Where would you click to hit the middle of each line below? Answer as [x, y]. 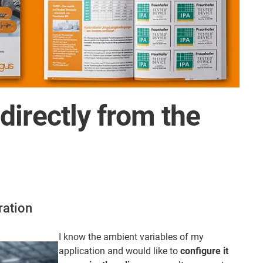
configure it [204, 251]
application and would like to [119, 251]
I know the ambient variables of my [131, 237]
